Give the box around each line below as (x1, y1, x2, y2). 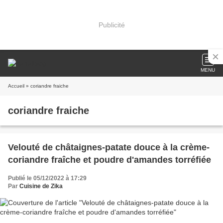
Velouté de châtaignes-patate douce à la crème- (8, 142, 210, 152)
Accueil (8, 83, 24, 89)
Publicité (98, 20, 125, 29)
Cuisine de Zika (19, 183, 63, 190)
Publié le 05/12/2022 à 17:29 (8, 175, 87, 182)
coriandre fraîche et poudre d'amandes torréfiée (8, 155, 211, 165)
